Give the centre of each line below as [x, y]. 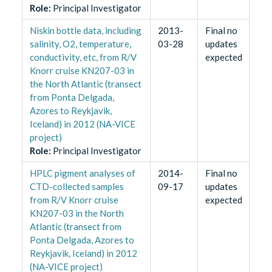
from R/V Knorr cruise [74, 199]
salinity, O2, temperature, [80, 43]
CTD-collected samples [76, 186]
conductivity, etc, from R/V [83, 57]
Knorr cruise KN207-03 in [82, 70]
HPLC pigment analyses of [82, 173]
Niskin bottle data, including [85, 30]
